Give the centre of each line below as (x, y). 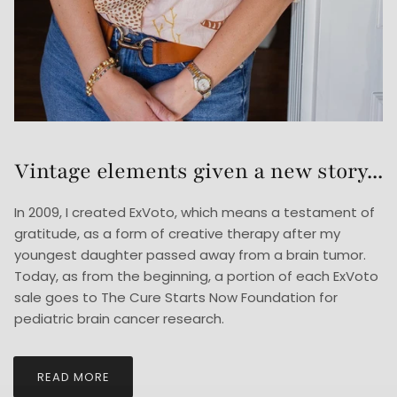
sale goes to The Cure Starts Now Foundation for (176, 298)
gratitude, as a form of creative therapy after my (177, 234)
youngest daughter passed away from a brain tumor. (190, 255)
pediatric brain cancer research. (119, 319)
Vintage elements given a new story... (198, 171)
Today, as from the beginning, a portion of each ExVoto (196, 276)
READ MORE (73, 378)
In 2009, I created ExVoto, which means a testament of (195, 213)
